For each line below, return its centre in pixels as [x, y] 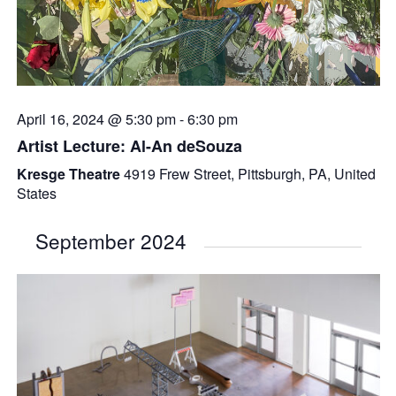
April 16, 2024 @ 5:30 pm [96, 119]
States [36, 194]
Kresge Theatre [70, 174]
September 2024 [110, 241]
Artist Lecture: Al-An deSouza [129, 146]
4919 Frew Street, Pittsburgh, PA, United [249, 174]
